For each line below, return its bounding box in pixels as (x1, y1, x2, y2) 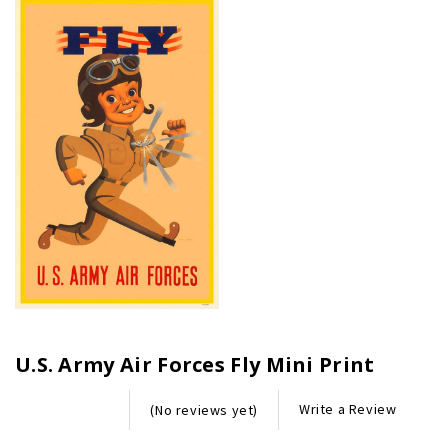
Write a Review (299, 400, 397, 419)
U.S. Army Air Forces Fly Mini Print (15, 350, 375, 378)
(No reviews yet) (150, 400, 259, 419)
